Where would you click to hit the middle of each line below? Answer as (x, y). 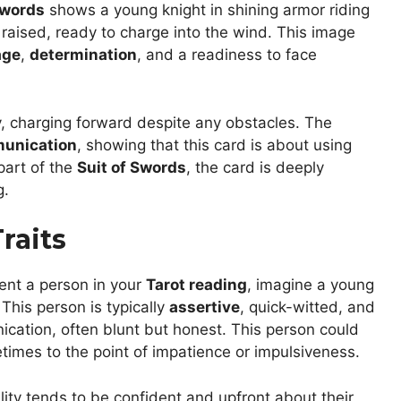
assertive (205, 307)
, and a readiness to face (227, 55)
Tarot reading (196, 285)
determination (83, 55)
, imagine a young (311, 285)
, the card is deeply (255, 167)
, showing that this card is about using (214, 145)
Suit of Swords (132, 167)
